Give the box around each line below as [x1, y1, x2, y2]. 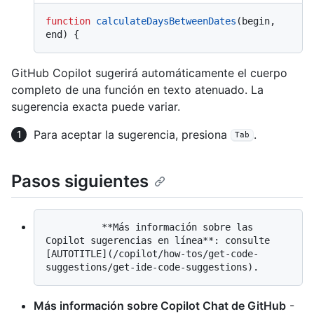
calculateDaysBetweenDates [96, 15, 236, 27]
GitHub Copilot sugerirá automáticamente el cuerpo [11, 65, 287, 80]
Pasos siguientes [11, 170, 149, 191]
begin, [242, 15, 275, 27]
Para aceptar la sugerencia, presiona [34, 127, 231, 142]
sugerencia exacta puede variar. [11, 99, 180, 114]
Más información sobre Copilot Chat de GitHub [34, 298, 286, 313]
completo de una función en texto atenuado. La [11, 82, 264, 97]
